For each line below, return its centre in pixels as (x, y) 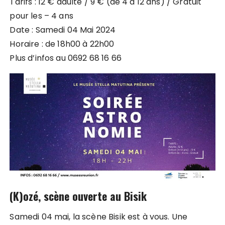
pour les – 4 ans (41, 16)
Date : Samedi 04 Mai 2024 (63, 30)
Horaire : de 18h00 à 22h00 (62, 44)
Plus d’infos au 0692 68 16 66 (66, 58)
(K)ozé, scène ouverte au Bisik (78, 196)
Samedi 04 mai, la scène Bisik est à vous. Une (99, 217)
